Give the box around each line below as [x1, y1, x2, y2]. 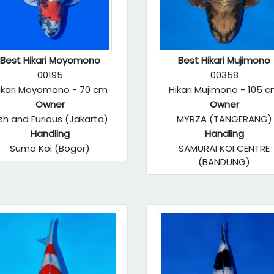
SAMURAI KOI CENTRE [179, 142, 270, 155]
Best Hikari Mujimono [178, 54, 270, 67]
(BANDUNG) [198, 155, 250, 168]
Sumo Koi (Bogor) [10, 142, 90, 155]
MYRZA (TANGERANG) [176, 113, 272, 125]
